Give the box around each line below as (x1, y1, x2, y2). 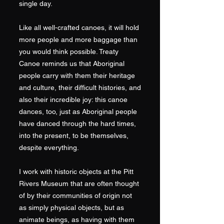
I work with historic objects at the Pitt (19, 167, 133, 175)
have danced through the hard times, (19, 119, 136, 127)
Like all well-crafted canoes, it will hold (19, 23, 139, 31)
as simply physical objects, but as (19, 203, 124, 211)
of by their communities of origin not (19, 191, 132, 199)
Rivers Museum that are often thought (19, 179, 139, 187)
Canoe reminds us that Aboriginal (19, 59, 124, 67)
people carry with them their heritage (19, 71, 135, 79)
